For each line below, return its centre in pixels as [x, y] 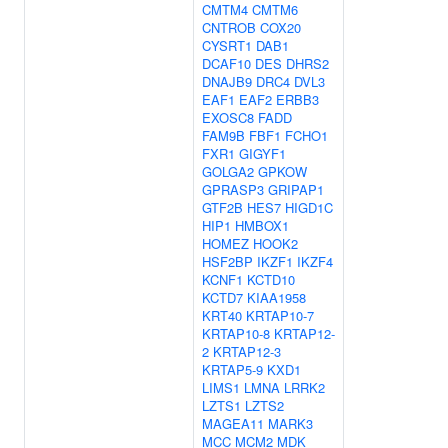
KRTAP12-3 [247, 351]
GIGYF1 [262, 153]
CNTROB [229, 27]
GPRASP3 [233, 189]
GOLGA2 [228, 171]
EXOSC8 [228, 117]
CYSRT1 [227, 45]
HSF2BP [227, 261]
